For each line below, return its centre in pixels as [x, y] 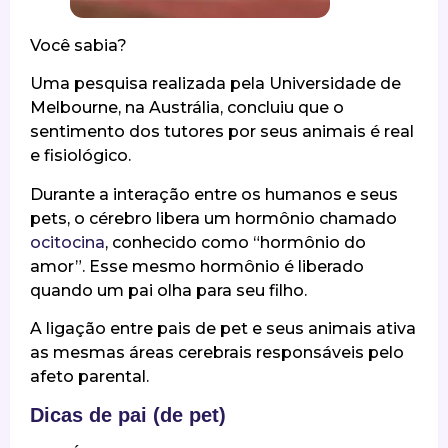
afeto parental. [89, 376]
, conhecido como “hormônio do [235, 242]
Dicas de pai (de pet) [128, 415]
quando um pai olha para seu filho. [168, 290]
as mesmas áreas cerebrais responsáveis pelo [217, 352]
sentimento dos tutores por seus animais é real [222, 132]
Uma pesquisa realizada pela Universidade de [215, 84]
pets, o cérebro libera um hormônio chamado [213, 218]
